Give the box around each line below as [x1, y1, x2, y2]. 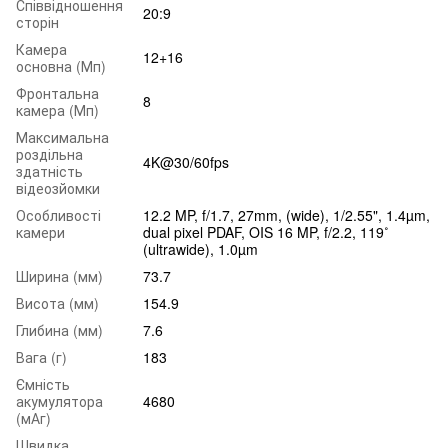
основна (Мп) [16, 55, 106, 76]
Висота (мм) [16, 292, 99, 313]
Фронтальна [16, 82, 99, 103]
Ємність [16, 373, 70, 394]
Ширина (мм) [16, 265, 103, 286]
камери [16, 221, 65, 242]
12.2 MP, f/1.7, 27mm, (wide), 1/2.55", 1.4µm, [143, 204, 430, 225]
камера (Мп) [16, 99, 99, 120]
